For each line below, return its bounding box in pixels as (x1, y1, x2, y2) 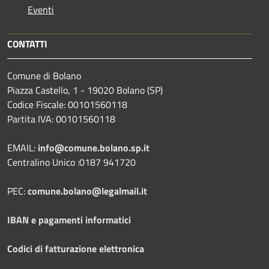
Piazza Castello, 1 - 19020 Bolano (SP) (7, 83, 163, 98)
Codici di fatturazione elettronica (7, 241, 144, 256)
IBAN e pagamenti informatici (7, 213, 131, 228)
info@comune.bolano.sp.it (38, 141, 150, 156)
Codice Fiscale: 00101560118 (7, 97, 127, 112)
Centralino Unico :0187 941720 (7, 155, 136, 170)
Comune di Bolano (7, 68, 81, 83)
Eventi (28, 2, 54, 17)
